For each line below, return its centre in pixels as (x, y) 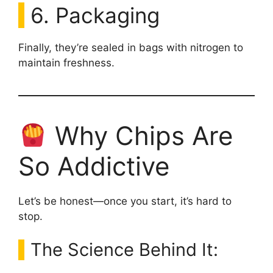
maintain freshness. (66, 62)
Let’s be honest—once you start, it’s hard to (125, 201)
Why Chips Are (140, 135)
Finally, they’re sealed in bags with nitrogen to (131, 47)
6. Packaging (95, 15)
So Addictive (94, 166)
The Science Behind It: (124, 250)
